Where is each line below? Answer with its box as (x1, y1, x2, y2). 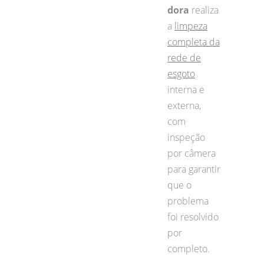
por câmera (167, 146, 216, 160)
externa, (167, 98, 201, 112)
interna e (167, 82, 204, 96)
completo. (167, 242, 210, 255)
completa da (167, 35, 220, 48)
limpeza (174, 19, 207, 32)
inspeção (167, 130, 205, 144)
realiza (189, 3, 219, 16)
